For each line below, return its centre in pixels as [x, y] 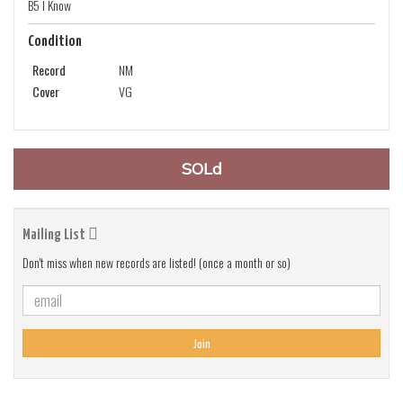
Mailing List [55, 235]
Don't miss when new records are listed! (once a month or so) [157, 262]
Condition [55, 42]
